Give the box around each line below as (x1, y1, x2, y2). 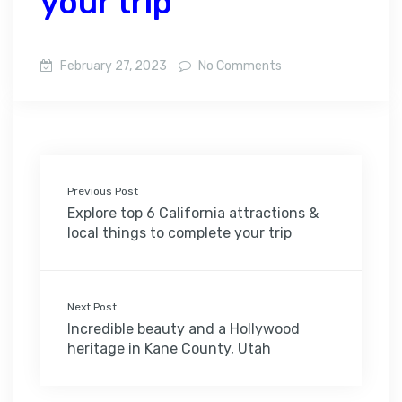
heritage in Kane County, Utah (67, 339, 271, 357)
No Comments (196, 57, 282, 74)
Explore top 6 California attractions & (67, 204, 319, 222)
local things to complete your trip (67, 223, 292, 241)
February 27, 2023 (60, 57, 167, 74)
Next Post (67, 300, 117, 313)
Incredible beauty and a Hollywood (67, 319, 300, 337)
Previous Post (67, 184, 138, 197)
